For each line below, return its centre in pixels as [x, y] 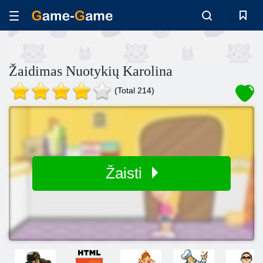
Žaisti [126, 173]
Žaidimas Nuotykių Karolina [91, 71]
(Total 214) [134, 90]
